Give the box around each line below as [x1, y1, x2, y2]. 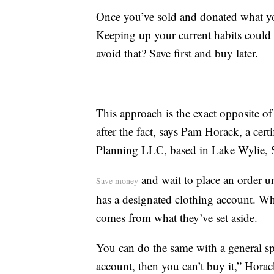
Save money [96, 175, 138, 187]
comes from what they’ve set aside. [96, 210, 257, 226]
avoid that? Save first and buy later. [96, 45, 258, 61]
